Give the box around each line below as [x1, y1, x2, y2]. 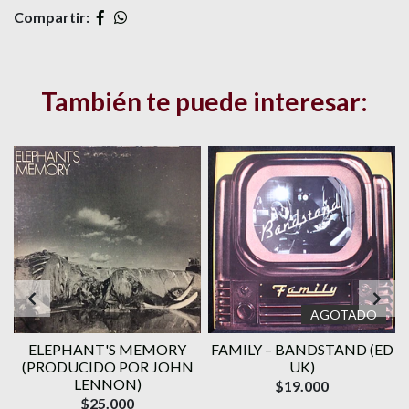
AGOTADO [310, 307, 377, 323]
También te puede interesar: [41, 86, 368, 118]
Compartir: [14, 8, 89, 26]
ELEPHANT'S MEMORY [28, 341, 186, 359]
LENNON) [73, 375, 142, 393]
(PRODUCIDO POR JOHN [21, 358, 194, 376]
